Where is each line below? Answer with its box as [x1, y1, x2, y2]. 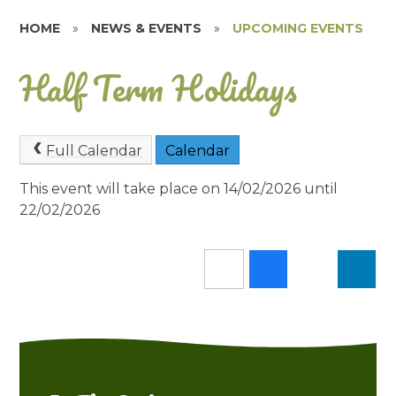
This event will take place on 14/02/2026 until [19, 180, 339, 198]
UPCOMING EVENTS [232, 20, 364, 36]
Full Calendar [45, 141, 142, 159]
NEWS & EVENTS [91, 20, 202, 36]
